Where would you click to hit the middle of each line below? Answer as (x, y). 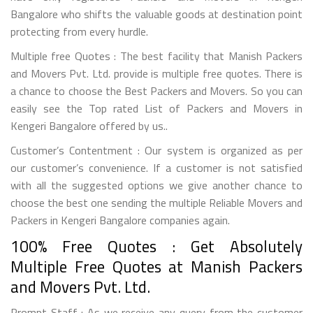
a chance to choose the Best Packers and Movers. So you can (156, 90)
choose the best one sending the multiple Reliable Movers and (156, 202)
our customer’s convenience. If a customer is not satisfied (156, 167)
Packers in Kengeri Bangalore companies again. (120, 220)
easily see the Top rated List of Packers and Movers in (156, 108)
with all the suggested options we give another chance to (156, 185)
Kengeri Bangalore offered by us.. (89, 125)
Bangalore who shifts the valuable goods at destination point (156, 14)
